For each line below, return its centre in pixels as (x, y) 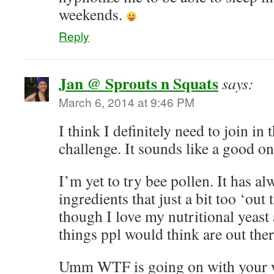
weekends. (92, 14)
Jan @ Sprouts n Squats (139, 83)
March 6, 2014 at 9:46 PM (127, 102)
